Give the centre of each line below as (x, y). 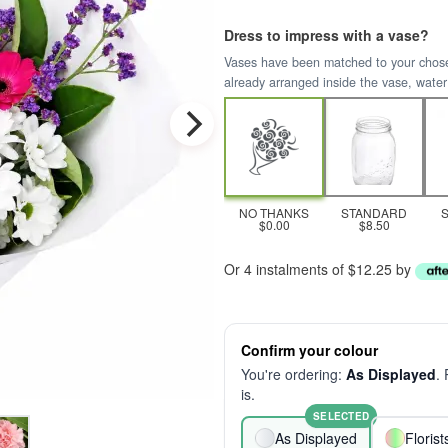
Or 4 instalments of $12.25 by (319, 269)
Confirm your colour (309, 350)
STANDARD (374, 212)
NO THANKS (274, 212)
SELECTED (341, 416)
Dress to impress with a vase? (326, 35)
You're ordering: (293, 374)
